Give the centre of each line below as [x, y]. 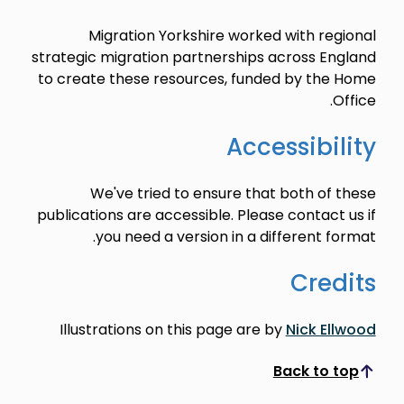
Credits [333, 283]
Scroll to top [282, 378]
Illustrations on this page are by [172, 329]
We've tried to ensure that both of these [233, 193]
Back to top [316, 371]
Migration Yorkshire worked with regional [232, 35]
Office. [354, 100]
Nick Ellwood [331, 329]
